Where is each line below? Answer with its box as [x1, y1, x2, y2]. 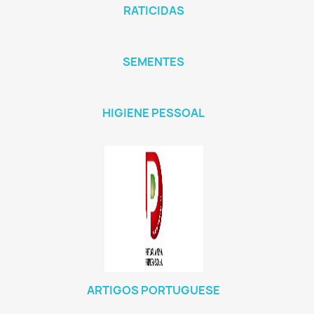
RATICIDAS [123, 3, 184, 18]
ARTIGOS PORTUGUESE [87, 282, 220, 298]
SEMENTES [123, 54, 184, 69]
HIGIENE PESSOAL [102, 105, 205, 121]
